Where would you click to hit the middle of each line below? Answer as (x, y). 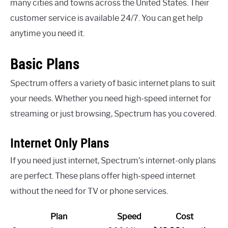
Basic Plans (45, 64)
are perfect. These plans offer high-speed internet (103, 176)
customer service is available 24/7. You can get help (107, 18)
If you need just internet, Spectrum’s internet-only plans (113, 160)
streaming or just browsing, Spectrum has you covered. (113, 113)
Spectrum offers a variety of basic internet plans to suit (113, 83)
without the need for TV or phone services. (89, 191)
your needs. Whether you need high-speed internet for (111, 98)
